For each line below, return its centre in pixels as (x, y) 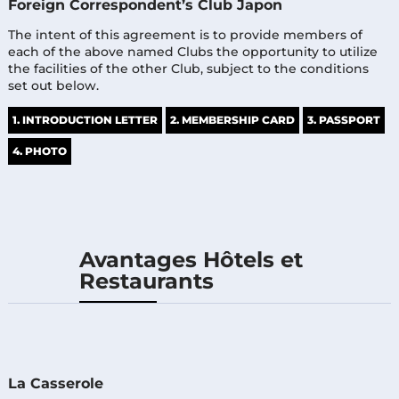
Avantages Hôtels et (191, 259)
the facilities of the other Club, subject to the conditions (188, 68)
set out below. (53, 85)
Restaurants (146, 281)
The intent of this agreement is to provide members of (185, 34)
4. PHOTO (39, 151)
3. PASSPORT (343, 119)
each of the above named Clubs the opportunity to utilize (192, 51)
